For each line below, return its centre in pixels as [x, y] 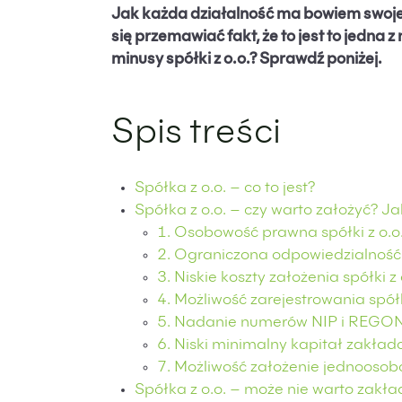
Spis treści [196, 135]
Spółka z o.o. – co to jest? [224, 189]
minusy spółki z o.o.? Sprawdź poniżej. [247, 61]
